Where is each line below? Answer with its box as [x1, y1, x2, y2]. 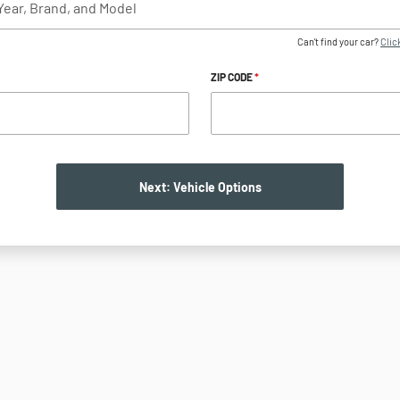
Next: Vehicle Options [138, 179, 262, 195]
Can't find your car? [297, 35, 380, 47]
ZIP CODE [211, 70, 253, 83]
